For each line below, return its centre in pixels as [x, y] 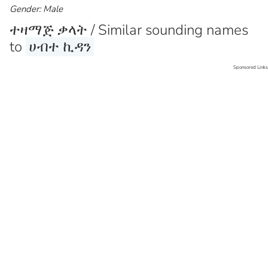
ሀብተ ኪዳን [60, 46]
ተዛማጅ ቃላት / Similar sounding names [129, 30]
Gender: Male [36, 9]
